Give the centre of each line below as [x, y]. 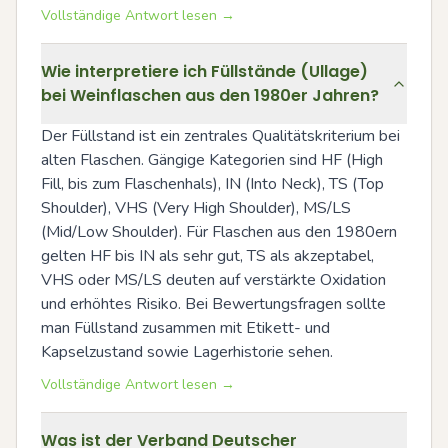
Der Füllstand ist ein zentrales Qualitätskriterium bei [220, 135]
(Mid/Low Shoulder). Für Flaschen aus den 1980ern [219, 231]
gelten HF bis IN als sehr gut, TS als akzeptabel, [207, 255]
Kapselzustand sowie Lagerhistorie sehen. [187, 351]
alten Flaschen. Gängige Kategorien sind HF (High [212, 159]
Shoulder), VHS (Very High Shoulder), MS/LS [196, 207]
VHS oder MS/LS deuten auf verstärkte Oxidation [213, 279]
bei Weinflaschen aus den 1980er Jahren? [210, 95]
